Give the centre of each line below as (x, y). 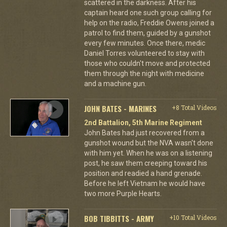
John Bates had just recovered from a (144, 133)
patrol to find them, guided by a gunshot (147, 33)
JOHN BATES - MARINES (120, 108)
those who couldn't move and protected (147, 63)
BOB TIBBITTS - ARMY (119, 218)
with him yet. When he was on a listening (148, 153)
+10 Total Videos (193, 217)
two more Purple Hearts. (123, 193)
